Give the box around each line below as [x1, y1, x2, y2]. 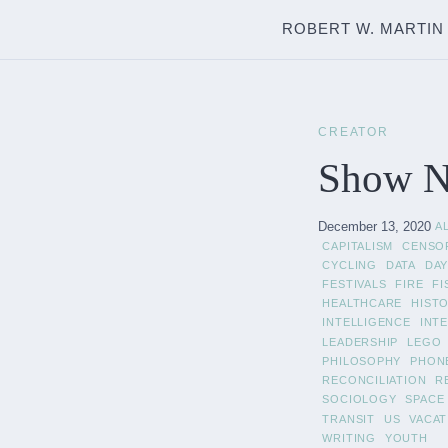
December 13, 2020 [318, 218, 431, 234]
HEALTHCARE [322, 297, 403, 310]
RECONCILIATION [322, 374, 427, 387]
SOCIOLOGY [322, 393, 397, 406]
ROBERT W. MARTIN [282, 20, 445, 37]
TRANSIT [322, 412, 375, 425]
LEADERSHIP [322, 335, 399, 348]
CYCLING [322, 258, 377, 271]
